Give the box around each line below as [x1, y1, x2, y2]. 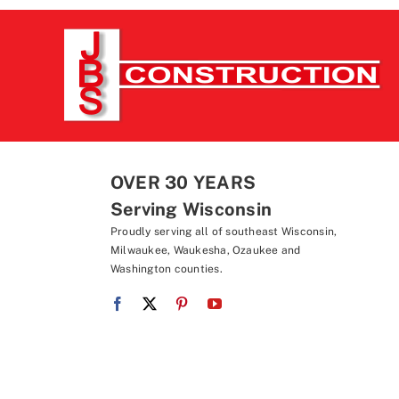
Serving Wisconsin [110, 198, 273, 220]
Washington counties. [110, 262, 223, 275]
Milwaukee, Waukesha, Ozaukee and [110, 243, 301, 256]
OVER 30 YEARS [110, 171, 256, 193]
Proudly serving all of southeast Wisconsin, [110, 224, 338, 238]
